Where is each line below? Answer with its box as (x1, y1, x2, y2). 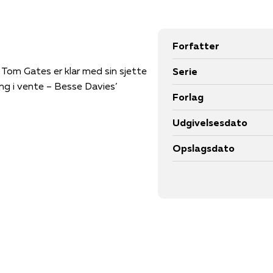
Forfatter (172, 39, 219, 52)
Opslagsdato (172, 141, 235, 154)
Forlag (172, 90, 204, 103)
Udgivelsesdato (172, 116, 247, 129)
